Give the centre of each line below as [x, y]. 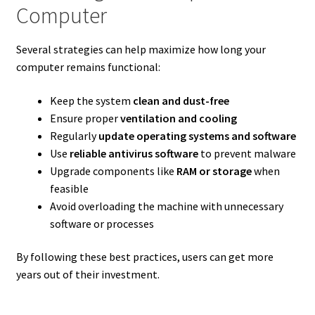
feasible [69, 188]
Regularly [74, 135]
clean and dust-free [181, 100]
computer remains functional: [88, 66]
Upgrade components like [113, 171]
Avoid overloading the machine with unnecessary [166, 206]
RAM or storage [214, 171]
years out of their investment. [88, 275]
